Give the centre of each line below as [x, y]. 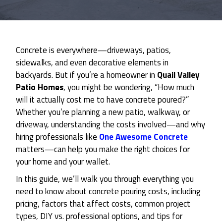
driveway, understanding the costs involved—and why [111, 124]
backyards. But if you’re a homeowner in [86, 75]
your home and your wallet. [63, 162]
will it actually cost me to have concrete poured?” [102, 100]
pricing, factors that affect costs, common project [103, 204]
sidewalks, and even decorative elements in [92, 62]
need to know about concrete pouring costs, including [108, 191]
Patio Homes [40, 87]
